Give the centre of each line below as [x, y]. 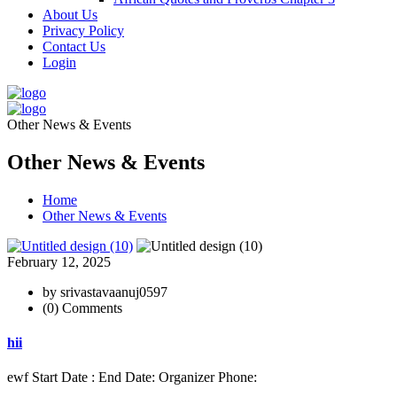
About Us [70, 15]
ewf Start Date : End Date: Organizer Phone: [132, 378]
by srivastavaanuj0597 [105, 292]
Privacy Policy [83, 31]
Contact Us [74, 47]
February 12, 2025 [59, 261]
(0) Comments [82, 307]
